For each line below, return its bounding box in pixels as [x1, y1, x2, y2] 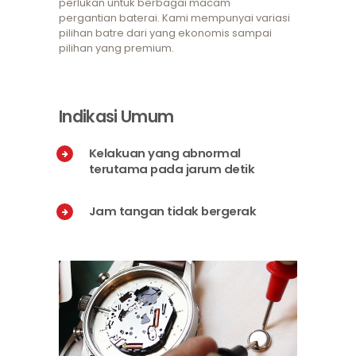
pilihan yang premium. [59, 41, 174, 56]
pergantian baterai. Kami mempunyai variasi [59, 10, 290, 26]
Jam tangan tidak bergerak [88, 202, 257, 219]
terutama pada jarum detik [88, 161, 255, 177]
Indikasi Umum [59, 105, 174, 128]
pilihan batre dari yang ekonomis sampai [59, 25, 272, 41]
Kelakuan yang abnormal [88, 145, 241, 161]
